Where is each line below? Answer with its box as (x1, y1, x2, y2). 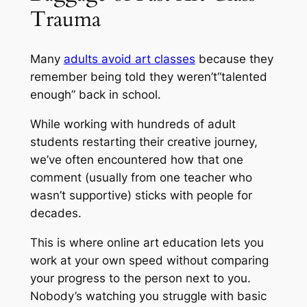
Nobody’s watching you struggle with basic (29, 288, 267, 303)
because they (195, 51, 273, 66)
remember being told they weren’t (29, 69, 217, 84)
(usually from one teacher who (84, 170, 252, 184)
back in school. (75, 87, 161, 101)
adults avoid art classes (63, 51, 195, 66)
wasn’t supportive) (29, 188, 132, 202)
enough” (29, 87, 75, 101)
